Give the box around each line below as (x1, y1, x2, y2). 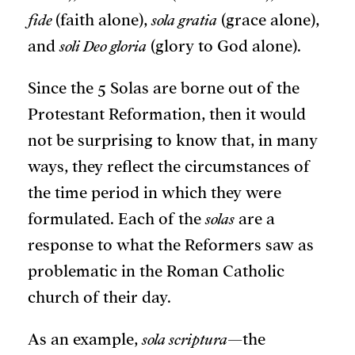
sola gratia (151, 12, 217, 29)
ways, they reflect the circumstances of (28, 158, 310, 176)
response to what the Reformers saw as (28, 237, 314, 254)
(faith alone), (55, 12, 151, 29)
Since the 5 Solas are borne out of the (28, 80, 300, 97)
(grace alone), (217, 12, 319, 29)
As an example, (28, 331, 142, 349)
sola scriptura (142, 331, 227, 349)
